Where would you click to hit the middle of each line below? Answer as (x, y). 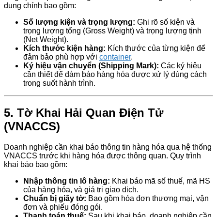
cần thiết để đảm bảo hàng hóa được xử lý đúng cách (115, 75)
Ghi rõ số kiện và (165, 22)
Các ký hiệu (180, 66)
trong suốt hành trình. (59, 83)
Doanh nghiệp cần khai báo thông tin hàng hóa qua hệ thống (108, 147)
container (115, 57)
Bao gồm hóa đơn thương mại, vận (147, 198)
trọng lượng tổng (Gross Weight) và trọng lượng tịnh (112, 31)
